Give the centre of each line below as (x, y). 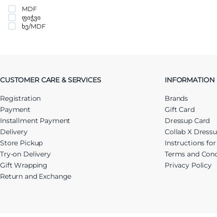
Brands (177, 98)
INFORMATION (190, 80)
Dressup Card (187, 120)
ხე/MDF (34, 26)
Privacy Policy (188, 165)
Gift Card (180, 109)
